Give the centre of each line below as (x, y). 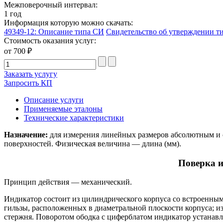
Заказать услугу (31, 74)
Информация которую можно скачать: (68, 22)
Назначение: (26, 134)
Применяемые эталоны (63, 109)
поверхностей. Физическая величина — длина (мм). (93, 143)
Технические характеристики (74, 117)
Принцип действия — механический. (68, 182)
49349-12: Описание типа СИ (54, 31)
